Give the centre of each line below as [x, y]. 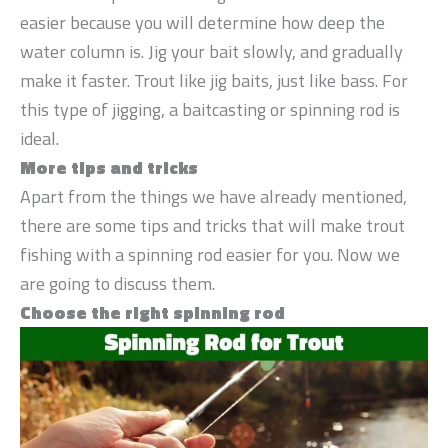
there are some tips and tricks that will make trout [212, 225]
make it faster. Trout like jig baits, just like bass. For [214, 80]
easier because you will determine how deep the [202, 22]
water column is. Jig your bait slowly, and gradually [211, 51]
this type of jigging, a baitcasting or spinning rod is [210, 109]
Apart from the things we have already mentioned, [213, 196]
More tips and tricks [109, 167]
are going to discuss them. [117, 283]
